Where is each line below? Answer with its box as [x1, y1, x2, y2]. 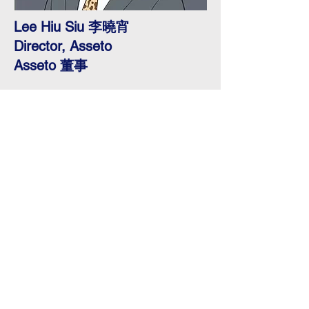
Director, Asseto [14, 38, 112, 54]
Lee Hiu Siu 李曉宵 [14, 19, 130, 35]
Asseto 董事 [14, 57, 88, 74]
